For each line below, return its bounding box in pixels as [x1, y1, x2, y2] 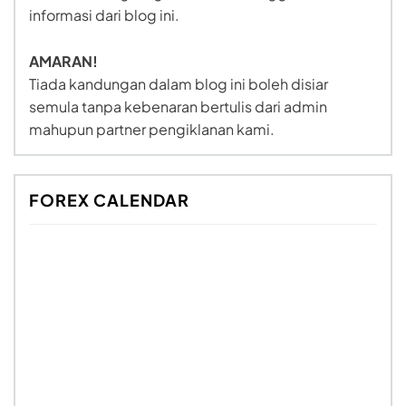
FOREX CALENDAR [29, 189, 189, 211]
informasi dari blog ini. [29, 5, 179, 25]
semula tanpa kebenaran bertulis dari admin [29, 97, 327, 117]
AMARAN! [29, 52, 98, 72]
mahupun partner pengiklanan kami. [29, 120, 275, 140]
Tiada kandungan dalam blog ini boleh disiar [29, 74, 328, 94]
